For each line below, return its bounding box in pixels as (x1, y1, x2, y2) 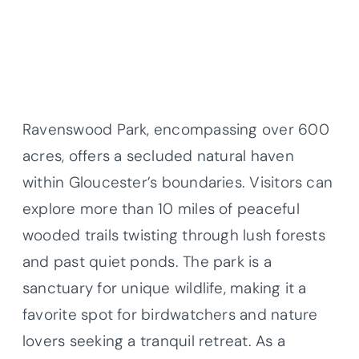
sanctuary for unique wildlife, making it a (22, 277, 307, 298)
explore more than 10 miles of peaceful (22, 198, 300, 219)
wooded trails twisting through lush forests (22, 224, 325, 245)
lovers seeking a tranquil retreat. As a (22, 330, 285, 351)
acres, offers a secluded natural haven (22, 145, 294, 166)
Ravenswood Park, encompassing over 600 (22, 119, 329, 139)
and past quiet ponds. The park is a (22, 251, 272, 272)
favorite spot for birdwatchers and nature (22, 304, 318, 325)
